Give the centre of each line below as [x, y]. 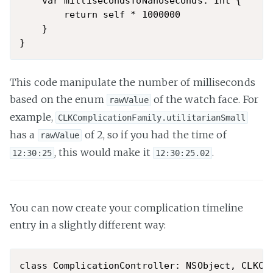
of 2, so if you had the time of [154, 135]
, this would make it [103, 153]
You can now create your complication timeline [127, 208]
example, [33, 117]
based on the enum [58, 100]
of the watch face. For [204, 100]
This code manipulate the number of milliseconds [133, 83]
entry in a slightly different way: [88, 225]
